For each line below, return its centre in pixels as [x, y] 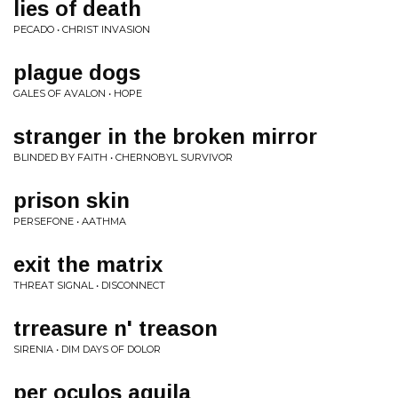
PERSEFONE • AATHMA [70, 221]
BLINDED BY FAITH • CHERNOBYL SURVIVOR [123, 157]
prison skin [72, 200]
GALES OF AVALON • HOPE [78, 93]
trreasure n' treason [115, 328]
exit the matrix [88, 264]
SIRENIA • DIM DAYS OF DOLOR [87, 349]
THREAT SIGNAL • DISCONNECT [89, 285]
